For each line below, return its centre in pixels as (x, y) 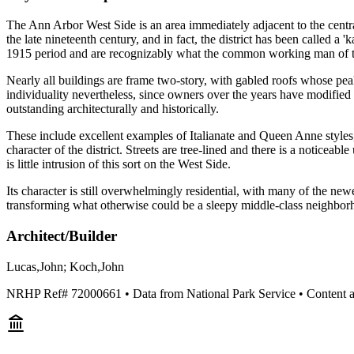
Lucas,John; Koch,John (65, 266)
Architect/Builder (62, 235)
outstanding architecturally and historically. (113, 109)
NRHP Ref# (39, 293)
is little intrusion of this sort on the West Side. (119, 164)
